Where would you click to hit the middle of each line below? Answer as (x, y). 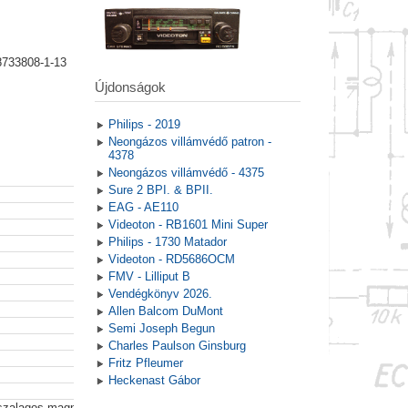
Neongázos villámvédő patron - (189, 142)
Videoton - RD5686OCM (171, 260)
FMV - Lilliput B (149, 277)
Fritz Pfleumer (145, 363)
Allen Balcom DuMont (165, 311)
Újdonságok (130, 87)
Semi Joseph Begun (161, 329)
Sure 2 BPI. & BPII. (160, 190)
